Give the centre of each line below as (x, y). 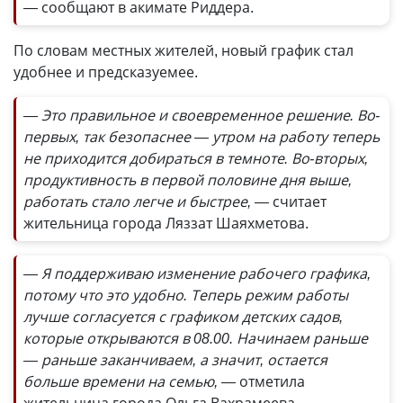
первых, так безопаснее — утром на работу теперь (201, 137)
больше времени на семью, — (130, 381)
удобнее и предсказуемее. (106, 72)
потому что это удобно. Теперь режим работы (186, 295)
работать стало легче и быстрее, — (146, 201)
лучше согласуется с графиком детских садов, (183, 317)
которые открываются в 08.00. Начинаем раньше (196, 338)
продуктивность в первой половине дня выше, (188, 180)
